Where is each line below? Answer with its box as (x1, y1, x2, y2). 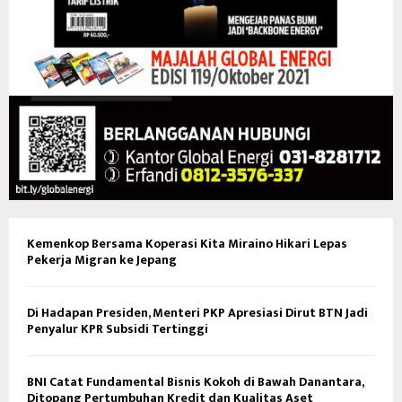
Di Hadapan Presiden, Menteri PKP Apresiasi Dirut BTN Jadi (27, 301, 368, 323)
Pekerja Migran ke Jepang (27, 249, 177, 270)
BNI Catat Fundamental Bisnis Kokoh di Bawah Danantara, (27, 371, 363, 392)
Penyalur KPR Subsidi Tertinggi (27, 318, 208, 339)
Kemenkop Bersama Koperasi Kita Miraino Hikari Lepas (27, 232, 347, 254)
